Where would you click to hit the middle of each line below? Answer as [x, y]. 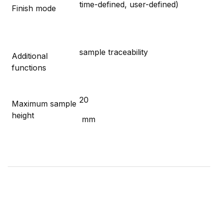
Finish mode [34, 8]
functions [29, 67]
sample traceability [114, 52]
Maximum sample [44, 103]
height [23, 115]
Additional [30, 56]
